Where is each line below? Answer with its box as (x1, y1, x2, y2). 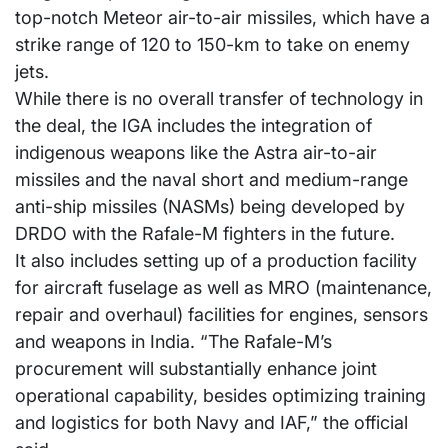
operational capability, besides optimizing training (15, 385, 426, 407)
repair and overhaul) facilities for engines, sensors (15, 304, 428, 326)
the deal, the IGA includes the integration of (15, 115, 372, 137)
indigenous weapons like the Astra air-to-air (15, 142, 377, 164)
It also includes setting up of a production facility (15, 250, 417, 272)
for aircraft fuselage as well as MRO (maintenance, (15, 277, 432, 299)
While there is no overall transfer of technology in (15, 88, 423, 110)
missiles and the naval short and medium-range (15, 169, 408, 191)
